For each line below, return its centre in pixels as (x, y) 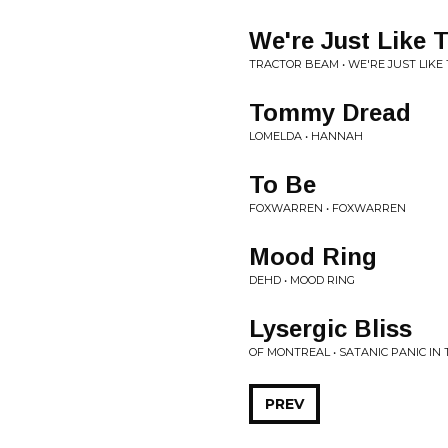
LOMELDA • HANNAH (306, 136)
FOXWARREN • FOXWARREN (327, 208)
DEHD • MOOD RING (302, 280)
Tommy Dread (330, 112)
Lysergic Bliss (330, 328)
